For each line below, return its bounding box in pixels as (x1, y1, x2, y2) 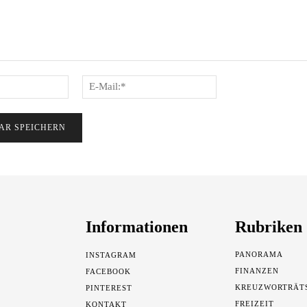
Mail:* (216, 90, 242, 102)
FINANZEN (234, 266, 279, 275)
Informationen (86, 217, 188, 236)
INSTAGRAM (86, 250, 137, 259)
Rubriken (234, 217, 302, 236)
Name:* (68, 75, 103, 88)
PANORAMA (234, 249, 283, 258)
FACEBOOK (86, 267, 132, 275)
